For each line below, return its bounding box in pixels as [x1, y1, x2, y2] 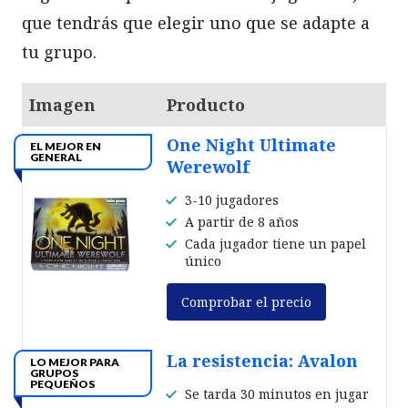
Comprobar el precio [181, 292, 311, 311]
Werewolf [167, 155, 250, 178]
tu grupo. [22, 40, 97, 63]
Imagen [29, 93, 96, 116]
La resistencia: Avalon [167, 349, 358, 372]
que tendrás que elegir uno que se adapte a [22, 11, 370, 34]
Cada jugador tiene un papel [185, 234, 366, 252]
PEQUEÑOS [30, 376, 95, 391]
